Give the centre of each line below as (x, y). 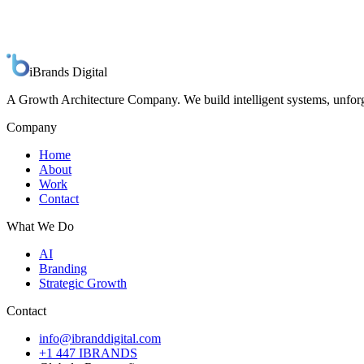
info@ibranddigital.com (100, 339)
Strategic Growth (83, 284)
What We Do (40, 227)
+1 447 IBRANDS (88, 353)
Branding (63, 269)
